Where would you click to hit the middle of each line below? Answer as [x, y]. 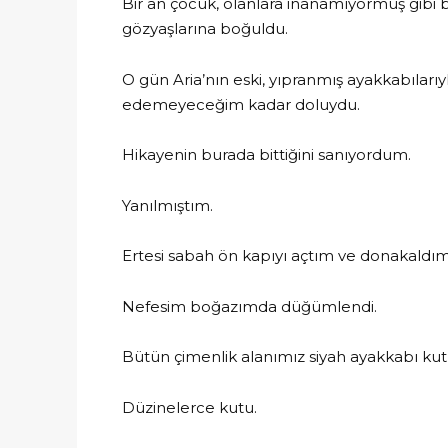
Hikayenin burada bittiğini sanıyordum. [266, 154]
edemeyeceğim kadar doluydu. [241, 104]
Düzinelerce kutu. [189, 407]
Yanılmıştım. [167, 205]
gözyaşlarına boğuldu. [205, 28]
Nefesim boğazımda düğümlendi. [249, 306]
